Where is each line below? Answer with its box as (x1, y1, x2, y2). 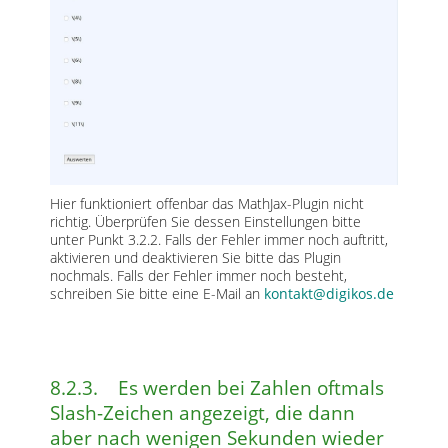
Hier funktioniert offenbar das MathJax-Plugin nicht (50, 194, 364, 213)
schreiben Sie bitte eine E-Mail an (50, 284, 264, 303)
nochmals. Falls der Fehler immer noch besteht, (50, 266, 347, 285)
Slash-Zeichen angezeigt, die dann (50, 400, 355, 426)
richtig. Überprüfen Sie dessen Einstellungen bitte (50, 212, 361, 231)
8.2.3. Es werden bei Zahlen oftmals (50, 375, 384, 401)
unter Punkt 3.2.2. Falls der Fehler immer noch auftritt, (50, 230, 388, 249)
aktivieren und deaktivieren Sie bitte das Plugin (50, 248, 341, 267)
